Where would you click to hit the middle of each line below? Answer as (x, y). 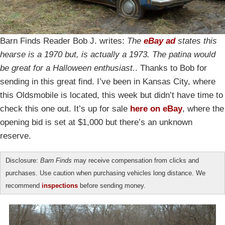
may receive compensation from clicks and (135, 160)
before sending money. (112, 185)
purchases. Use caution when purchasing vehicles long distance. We (105, 173)
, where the (203, 108)
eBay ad (159, 41)
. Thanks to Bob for (171, 68)
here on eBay (156, 108)
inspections (60, 185)
